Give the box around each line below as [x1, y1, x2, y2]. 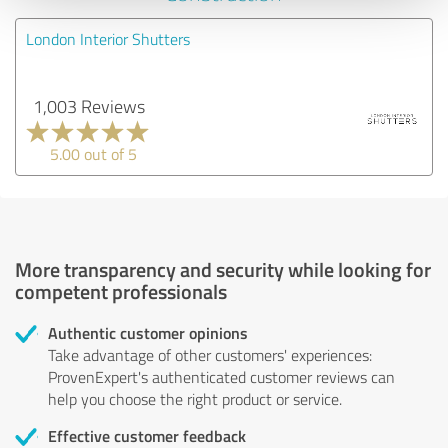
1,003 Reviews [32, 93, 145, 118]
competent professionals [15, 276, 227, 305]
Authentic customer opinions [48, 320, 248, 344]
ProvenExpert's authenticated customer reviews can [48, 365, 395, 388]
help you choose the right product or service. [48, 387, 342, 410]
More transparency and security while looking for [15, 254, 431, 283]
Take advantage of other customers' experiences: [48, 343, 372, 366]
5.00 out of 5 [50, 142, 137, 165]
